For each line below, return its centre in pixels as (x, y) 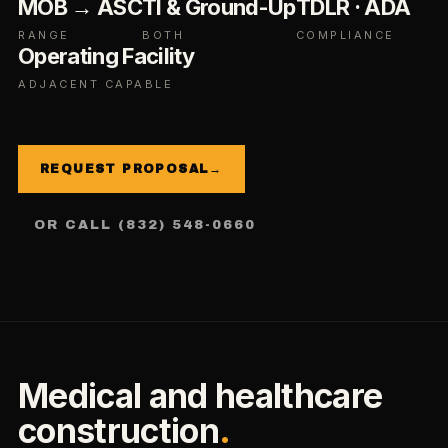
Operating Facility (106, 56)
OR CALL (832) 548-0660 (145, 225)
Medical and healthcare (200, 395)
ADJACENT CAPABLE (95, 84)
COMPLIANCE (345, 35)
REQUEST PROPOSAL (125, 169)
